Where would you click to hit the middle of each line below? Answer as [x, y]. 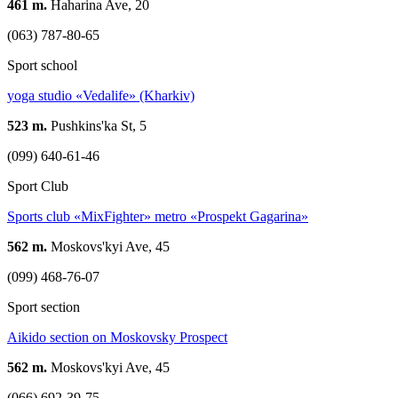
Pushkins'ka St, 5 [97, 125]
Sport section [44, 306]
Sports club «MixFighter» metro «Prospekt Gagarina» [158, 216]
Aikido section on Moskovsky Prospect [117, 337]
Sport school [42, 65]
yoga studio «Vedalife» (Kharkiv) [101, 95]
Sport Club [38, 186]
